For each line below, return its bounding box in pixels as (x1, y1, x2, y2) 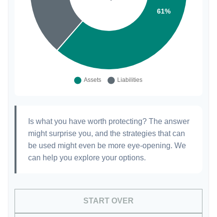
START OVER (83, 197, 134, 205)
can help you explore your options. (28, 154, 146, 162)
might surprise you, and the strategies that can (28, 129, 185, 138)
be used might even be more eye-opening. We (28, 141, 186, 150)
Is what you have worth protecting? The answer (28, 117, 189, 126)
